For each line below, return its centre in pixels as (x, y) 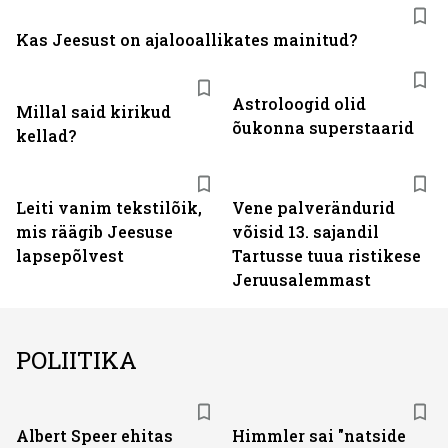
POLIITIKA (76, 360)
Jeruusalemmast (301, 279)
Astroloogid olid (299, 103)
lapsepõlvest (70, 255)
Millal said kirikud (93, 111)
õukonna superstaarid (323, 127)
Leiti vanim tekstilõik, (109, 207)
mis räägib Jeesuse (94, 231)
